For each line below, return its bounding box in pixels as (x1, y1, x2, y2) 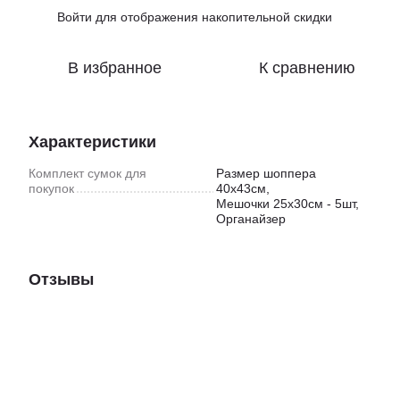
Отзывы (29, 271, 94, 288)
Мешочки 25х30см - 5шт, (216, 196, 359, 211)
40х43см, (216, 181, 270, 196)
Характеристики (29, 133, 156, 151)
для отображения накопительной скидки (92, 10, 332, 24)
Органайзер (216, 212, 286, 226)
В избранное (67, 59, 162, 77)
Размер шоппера (216, 166, 316, 180)
